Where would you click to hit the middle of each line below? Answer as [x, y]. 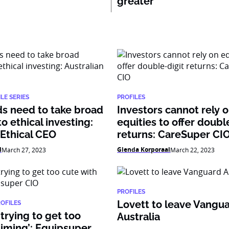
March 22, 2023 [193, 150]
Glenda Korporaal [144, 150]
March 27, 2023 [24, 150]
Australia [139, 217]
